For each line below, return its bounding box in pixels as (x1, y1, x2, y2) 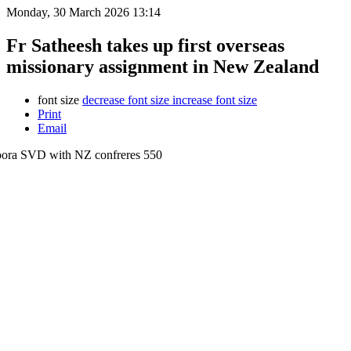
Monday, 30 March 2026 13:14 (6, 5, 161, 19)
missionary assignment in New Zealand (6, 56, 319, 77)
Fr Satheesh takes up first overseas (6, 34, 284, 56)
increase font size (172, 92, 257, 107)
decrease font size (82, 92, 169, 107)
